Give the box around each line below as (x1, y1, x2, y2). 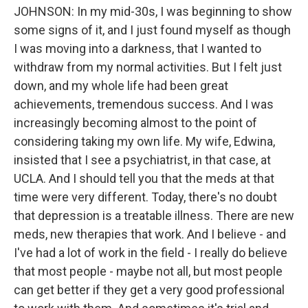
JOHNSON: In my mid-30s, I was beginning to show (14, 4, 292, 19)
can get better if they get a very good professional (14, 283, 285, 297)
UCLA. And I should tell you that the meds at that (14, 171, 274, 186)
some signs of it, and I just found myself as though (14, 23, 291, 37)
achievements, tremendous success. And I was (14, 97, 274, 111)
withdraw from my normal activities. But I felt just (14, 60, 282, 74)
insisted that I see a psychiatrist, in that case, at (14, 153, 271, 167)
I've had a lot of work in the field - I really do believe (14, 245, 287, 260)
